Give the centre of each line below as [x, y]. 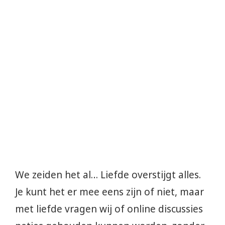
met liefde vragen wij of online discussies [109, 209]
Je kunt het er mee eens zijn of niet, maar [109, 192]
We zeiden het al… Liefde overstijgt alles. [108, 175]
